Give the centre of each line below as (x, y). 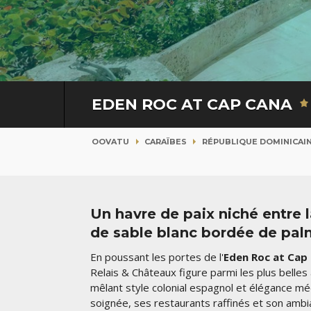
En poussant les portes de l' (157, 257)
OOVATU (110, 141)
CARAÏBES (165, 141)
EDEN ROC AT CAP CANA (194, 104)
